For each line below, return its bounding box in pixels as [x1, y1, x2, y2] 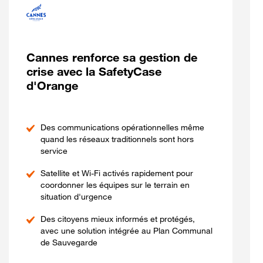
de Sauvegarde [41, 237, 97, 247]
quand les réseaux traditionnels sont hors [41, 134, 194, 144]
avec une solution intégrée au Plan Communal [41, 225, 213, 235]
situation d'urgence [41, 191, 112, 201]
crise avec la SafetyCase [26, 65, 161, 79]
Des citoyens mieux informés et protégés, [41, 214, 195, 224]
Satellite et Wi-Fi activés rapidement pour [41, 168, 193, 178]
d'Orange [26, 79, 78, 93]
